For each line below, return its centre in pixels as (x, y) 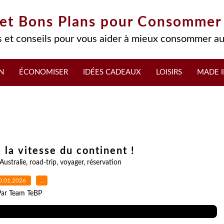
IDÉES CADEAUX (112, 72)
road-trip (43, 162)
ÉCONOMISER (43, 72)
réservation (104, 162)
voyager (71, 162)
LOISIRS (169, 72)
